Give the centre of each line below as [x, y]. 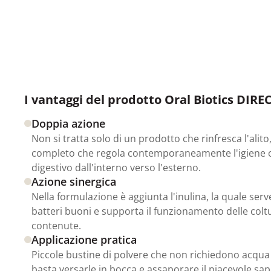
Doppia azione [68, 123]
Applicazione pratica [84, 239]
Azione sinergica [74, 181]
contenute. [56, 225]
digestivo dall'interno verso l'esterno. [116, 167]
